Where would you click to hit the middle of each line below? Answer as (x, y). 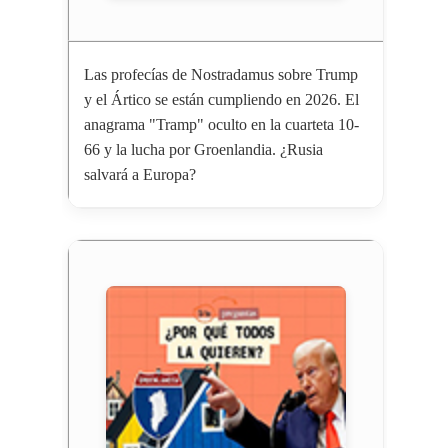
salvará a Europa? (139, 175)
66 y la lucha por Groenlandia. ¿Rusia (203, 150)
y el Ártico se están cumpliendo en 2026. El (221, 100)
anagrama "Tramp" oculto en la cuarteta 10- (221, 125)
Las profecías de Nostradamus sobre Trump (220, 75)
